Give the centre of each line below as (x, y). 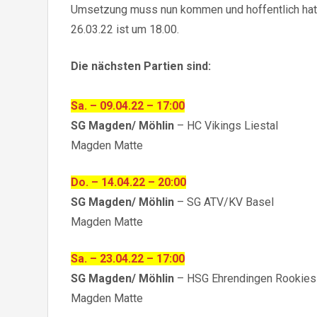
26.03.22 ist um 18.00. (125, 30)
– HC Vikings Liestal (228, 126)
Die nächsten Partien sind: (141, 67)
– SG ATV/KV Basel (224, 202)
